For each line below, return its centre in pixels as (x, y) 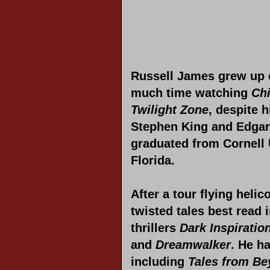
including (159, 262)
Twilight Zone (170, 110)
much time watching (191, 93)
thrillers (155, 228)
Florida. (153, 161)
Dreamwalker (193, 245)
